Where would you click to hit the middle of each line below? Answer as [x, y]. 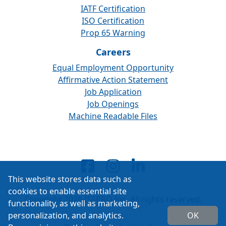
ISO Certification [113, 21]
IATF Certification [113, 9]
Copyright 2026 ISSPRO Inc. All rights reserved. [113, 199]
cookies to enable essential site [67, 191]
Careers [113, 52]
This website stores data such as [70, 179]
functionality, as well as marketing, [74, 203]
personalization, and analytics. [66, 215]
